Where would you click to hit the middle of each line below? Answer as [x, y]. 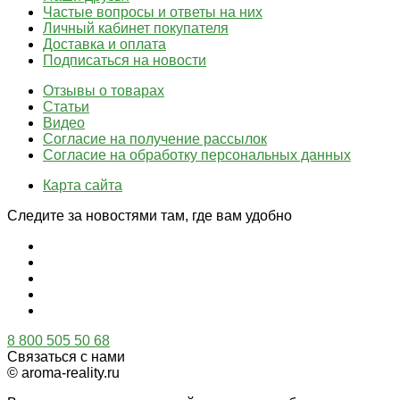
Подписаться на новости [125, 60]
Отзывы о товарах [104, 90]
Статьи [66, 106]
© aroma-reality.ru [63, 372]
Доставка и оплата [104, 44]
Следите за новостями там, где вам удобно [150, 215]
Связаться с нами [66, 356]
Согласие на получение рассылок [155, 138]
